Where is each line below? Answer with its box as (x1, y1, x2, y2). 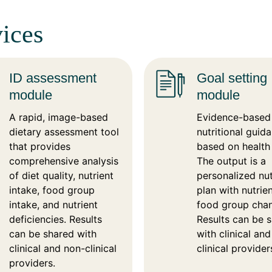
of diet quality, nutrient (9, 169, 114, 182)
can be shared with (9, 228, 97, 240)
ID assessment (9, 70, 97, 86)
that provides (9, 140, 71, 153)
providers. (9, 257, 56, 270)
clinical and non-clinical (9, 242, 117, 255)
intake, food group (9, 184, 95, 197)
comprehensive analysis (9, 155, 119, 168)
